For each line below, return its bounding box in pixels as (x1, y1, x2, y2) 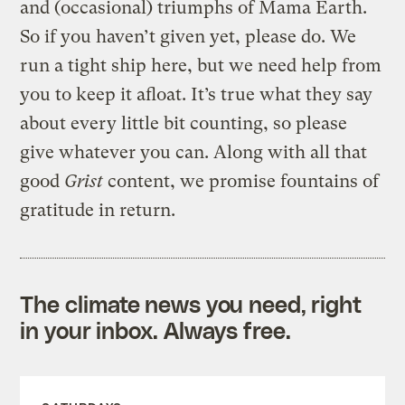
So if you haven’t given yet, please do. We (20, 25, 357, 47)
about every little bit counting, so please (20, 112, 348, 134)
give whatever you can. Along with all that (20, 141, 368, 163)
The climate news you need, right (20, 289, 363, 317)
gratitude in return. (20, 199, 176, 221)
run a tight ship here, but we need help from (20, 54, 382, 76)
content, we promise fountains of (103, 170, 380, 192)
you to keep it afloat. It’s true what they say (20, 83, 373, 105)
